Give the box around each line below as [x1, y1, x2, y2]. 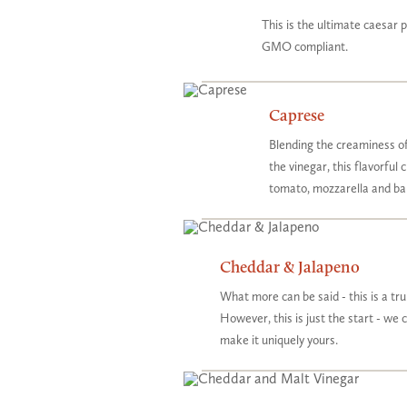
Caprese [269, 104, 324, 125]
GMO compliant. [262, 39, 348, 55]
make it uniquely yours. [220, 333, 338, 348]
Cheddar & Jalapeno [220, 256, 360, 277]
